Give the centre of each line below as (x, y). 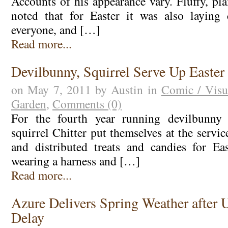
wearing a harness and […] (75, 161)
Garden (28, 104)
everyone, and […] (55, 30)
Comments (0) (87, 104)
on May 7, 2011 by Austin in (86, 90)
